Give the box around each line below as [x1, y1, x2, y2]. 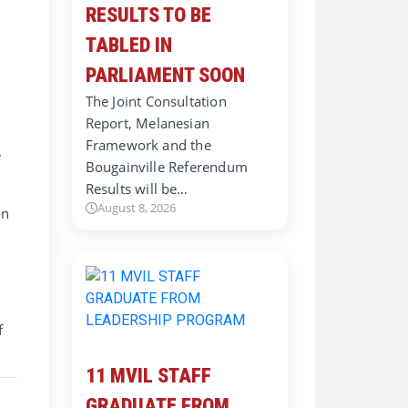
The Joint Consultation [85, 91, 227, 110]
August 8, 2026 [97, 199, 176, 216]
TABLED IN [85, 33, 172, 56]
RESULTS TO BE [85, 3, 211, 26]
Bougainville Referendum [85, 157, 249, 176]
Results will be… [85, 178, 189, 198]
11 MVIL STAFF [85, 363, 211, 387]
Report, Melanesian [85, 113, 210, 132]
